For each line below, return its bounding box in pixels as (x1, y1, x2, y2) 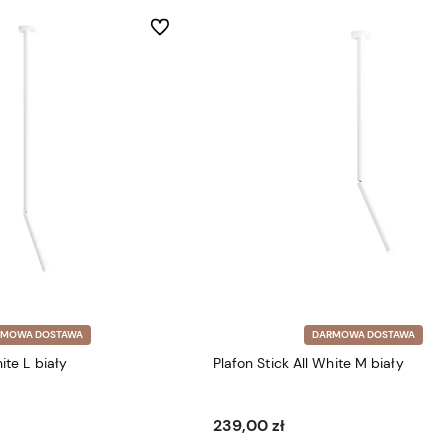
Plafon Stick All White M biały (212, 354, 404, 373)
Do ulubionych (149, 18, 230, 35)
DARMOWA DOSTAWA (311, 328, 415, 342)
